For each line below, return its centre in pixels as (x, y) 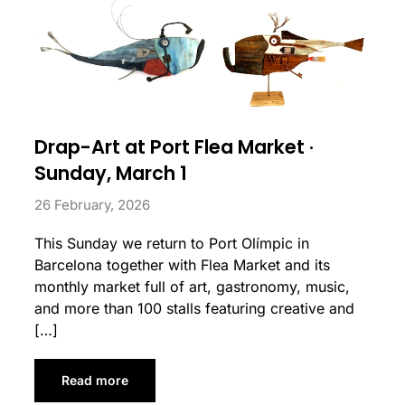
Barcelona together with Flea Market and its (182, 265)
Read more (94, 381)
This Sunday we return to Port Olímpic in (171, 244)
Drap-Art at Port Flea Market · (174, 147)
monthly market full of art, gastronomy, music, (192, 287)
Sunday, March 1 (110, 174)
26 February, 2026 (92, 205)
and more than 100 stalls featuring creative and (194, 309)
